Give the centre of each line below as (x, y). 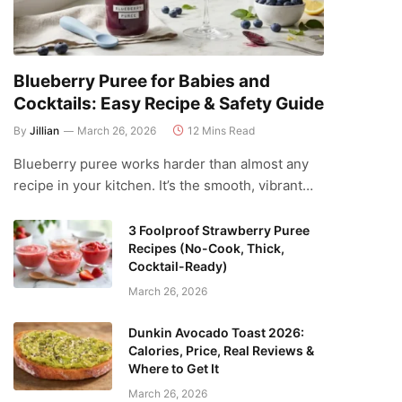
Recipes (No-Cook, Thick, (206, 248)
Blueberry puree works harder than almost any (161, 163)
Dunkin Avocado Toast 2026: (216, 332)
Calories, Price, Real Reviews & (221, 350)
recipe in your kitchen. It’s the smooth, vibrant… (163, 185)
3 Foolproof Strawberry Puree (219, 230)
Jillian (44, 130)
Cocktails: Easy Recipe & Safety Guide (169, 103)
